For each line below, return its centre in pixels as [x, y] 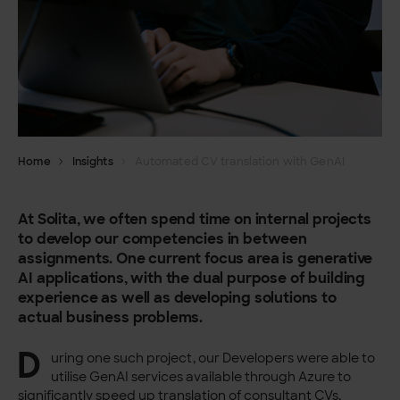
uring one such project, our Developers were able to [212, 358]
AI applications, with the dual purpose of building [192, 278]
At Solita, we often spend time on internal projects [195, 219]
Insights [92, 162]
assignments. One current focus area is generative [196, 258]
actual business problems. [114, 317]
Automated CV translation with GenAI [239, 162]
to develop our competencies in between [162, 239]
